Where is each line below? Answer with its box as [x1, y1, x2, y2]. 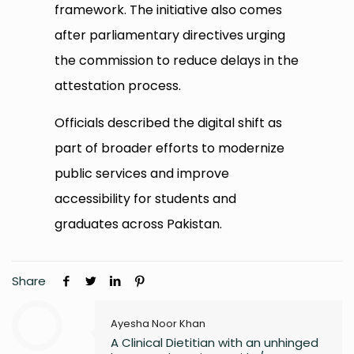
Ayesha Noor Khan [111, 316, 205, 332]
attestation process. [55, 77, 182, 96]
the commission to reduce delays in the [55, 51, 299, 70]
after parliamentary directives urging [55, 26, 286, 45]
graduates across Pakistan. [55, 215, 223, 234]
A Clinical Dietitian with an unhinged [111, 334, 318, 352]
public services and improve [55, 164, 230, 183]
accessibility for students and [55, 190, 237, 209]
